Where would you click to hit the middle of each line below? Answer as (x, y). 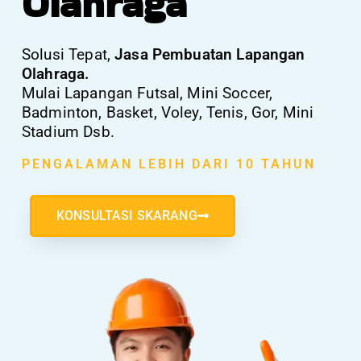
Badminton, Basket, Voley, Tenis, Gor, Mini (168, 112)
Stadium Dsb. (68, 132)
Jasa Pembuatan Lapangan (210, 54)
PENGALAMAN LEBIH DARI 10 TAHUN (169, 164)
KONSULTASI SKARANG (127, 216)
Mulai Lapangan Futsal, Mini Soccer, (147, 93)
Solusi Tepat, (68, 54)
